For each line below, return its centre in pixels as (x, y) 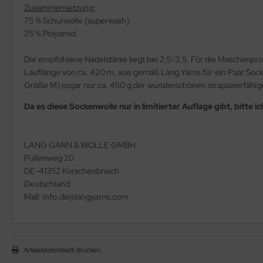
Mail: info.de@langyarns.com (76, 196)
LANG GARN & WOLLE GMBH (80, 145)
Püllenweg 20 (49, 158)
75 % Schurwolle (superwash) (77, 20)
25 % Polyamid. (51, 33)
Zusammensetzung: (60, 7)
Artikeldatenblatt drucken (62, 250)
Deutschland (47, 183)
